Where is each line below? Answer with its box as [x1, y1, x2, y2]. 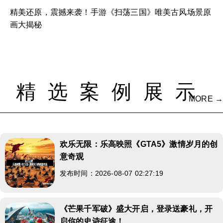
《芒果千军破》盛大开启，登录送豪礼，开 [60, 204, 213, 213]
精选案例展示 [16, 80, 207, 103]
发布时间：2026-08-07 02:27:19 [60, 169, 163, 177]
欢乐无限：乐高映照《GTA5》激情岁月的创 [60, 139, 218, 148]
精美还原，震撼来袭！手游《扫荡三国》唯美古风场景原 [10, 7, 212, 16]
